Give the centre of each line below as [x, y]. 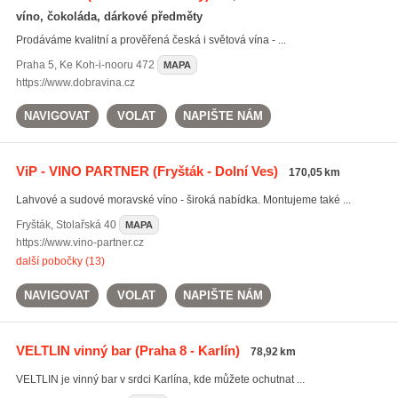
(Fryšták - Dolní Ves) [213, 171]
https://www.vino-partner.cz [80, 243]
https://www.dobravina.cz [75, 83]
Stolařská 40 [86, 225]
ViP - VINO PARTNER [82, 171]
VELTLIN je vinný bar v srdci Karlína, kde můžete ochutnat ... [160, 379]
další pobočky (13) [60, 261]
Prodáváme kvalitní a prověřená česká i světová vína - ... [151, 40]
